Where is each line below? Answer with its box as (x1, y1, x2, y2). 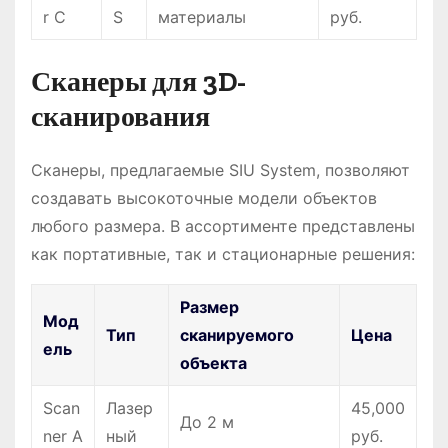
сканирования (31, 99, 210, 133)
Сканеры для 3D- (31, 64, 246, 98)
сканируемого (180, 324, 294, 345)
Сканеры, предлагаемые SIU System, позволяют (31, 159, 410, 180)
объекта (180, 352, 247, 373)
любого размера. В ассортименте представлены (31, 215, 415, 236)
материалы (158, 6, 246, 27)
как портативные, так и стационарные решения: (31, 243, 415, 264)
